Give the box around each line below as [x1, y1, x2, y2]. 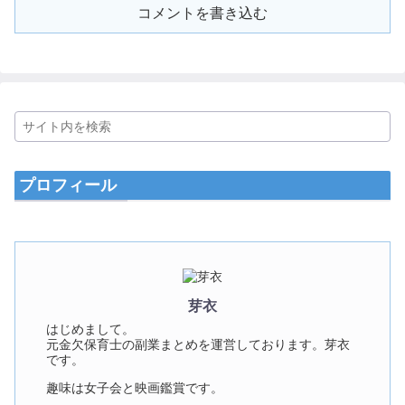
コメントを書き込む [137, 5, 268, 21]
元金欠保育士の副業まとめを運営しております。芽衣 [46, 337, 351, 352]
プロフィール [19, 176, 117, 195]
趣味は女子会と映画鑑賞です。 [46, 381, 224, 395]
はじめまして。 [46, 322, 136, 336]
